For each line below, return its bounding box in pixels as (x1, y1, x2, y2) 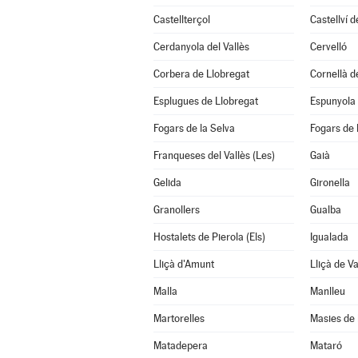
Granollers (153, 204, 200, 216)
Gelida (153, 177, 181, 189)
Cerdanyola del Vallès (153, 41, 249, 53)
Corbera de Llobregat (153, 68, 249, 80)
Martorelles (153, 312, 205, 324)
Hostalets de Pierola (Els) (153, 231, 265, 243)
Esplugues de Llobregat (153, 95, 258, 107)
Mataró (309, 340, 342, 352)
